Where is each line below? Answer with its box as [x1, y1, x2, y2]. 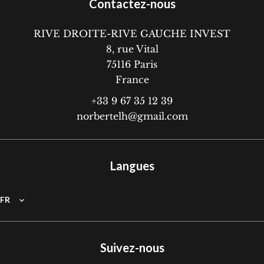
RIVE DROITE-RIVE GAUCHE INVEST [34, 28, 230, 39]
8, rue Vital [105, 43, 159, 55]
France [115, 74, 149, 85]
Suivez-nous [100, 240, 164, 255]
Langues [110, 159, 154, 173]
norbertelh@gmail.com [76, 110, 188, 122]
